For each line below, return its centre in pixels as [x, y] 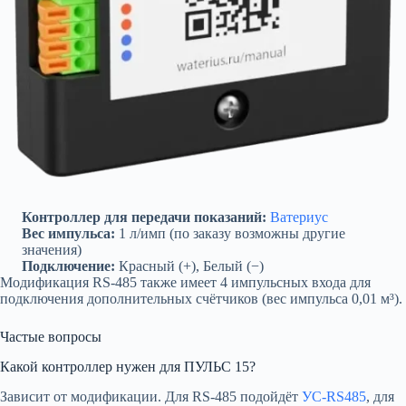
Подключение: [68, 266]
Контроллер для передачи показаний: [144, 217]
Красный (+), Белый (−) [189, 266]
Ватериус [299, 217]
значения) [52, 250]
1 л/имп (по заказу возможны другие [230, 233]
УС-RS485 [334, 396]
